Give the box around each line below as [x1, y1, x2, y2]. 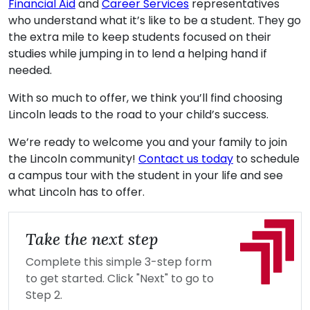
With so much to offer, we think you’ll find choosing [8, 90, 282, 106]
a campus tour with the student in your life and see [8, 167, 283, 183]
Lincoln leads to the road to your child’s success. [8, 107, 268, 122]
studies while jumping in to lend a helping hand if [8, 46, 267, 62]
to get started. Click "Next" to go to [26, 271, 214, 286]
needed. [8, 62, 52, 78]
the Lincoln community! [8, 151, 138, 167]
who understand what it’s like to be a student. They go [8, 12, 301, 28]
